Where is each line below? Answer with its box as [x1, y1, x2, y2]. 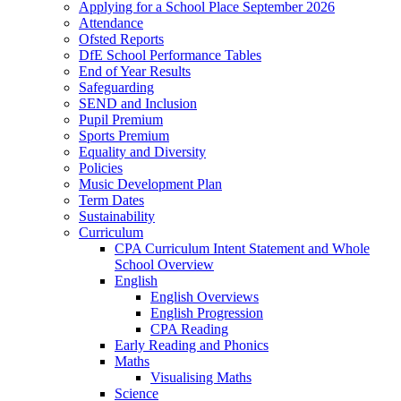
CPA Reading [150, 321, 228, 337]
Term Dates [79, 192, 144, 209]
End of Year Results [79, 64, 191, 80]
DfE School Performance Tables [79, 47, 261, 64]
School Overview [115, 257, 214, 273]
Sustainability [79, 209, 155, 225]
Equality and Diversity [79, 144, 206, 160]
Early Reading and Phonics [115, 337, 269, 354]
